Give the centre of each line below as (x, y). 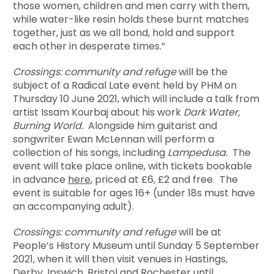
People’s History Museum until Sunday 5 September (136, 246)
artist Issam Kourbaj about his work (98, 113)
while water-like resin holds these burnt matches (131, 20)
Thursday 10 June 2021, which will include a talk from (136, 99)
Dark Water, (212, 113)
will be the (203, 72)
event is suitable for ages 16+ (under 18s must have (134, 193)
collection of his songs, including (91, 153)
